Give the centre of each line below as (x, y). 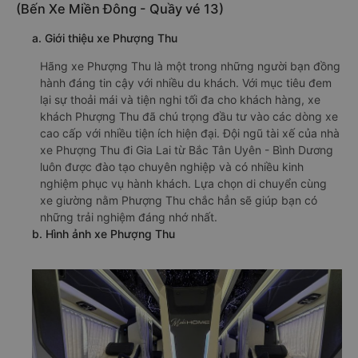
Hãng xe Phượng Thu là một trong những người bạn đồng (190, 66)
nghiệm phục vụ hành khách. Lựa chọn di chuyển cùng (183, 183)
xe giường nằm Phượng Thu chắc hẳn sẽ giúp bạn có (179, 200)
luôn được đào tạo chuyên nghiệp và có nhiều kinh (172, 167)
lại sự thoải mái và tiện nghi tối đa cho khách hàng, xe (180, 99)
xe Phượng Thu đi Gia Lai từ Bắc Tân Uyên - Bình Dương (187, 150)
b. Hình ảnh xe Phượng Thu (103, 234)
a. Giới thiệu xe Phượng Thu (105, 38)
